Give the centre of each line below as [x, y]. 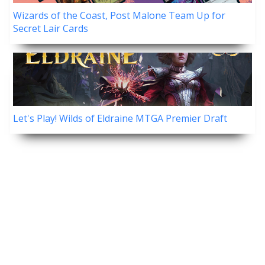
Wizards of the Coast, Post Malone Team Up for [119, 16]
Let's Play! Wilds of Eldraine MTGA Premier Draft [120, 119]
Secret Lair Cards [51, 29]
